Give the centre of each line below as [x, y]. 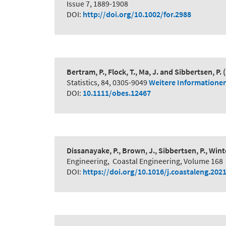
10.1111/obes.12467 [117, 93]
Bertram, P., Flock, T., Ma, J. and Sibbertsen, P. [144, 72]
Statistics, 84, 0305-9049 [107, 82]
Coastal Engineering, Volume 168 [168, 161]
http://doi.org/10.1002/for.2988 [137, 14]
